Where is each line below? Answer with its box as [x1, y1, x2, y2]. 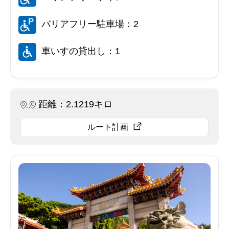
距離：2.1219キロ [38, 99, 112, 109]
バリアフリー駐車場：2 [41, 18, 139, 29]
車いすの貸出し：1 [41, 45, 120, 56]
